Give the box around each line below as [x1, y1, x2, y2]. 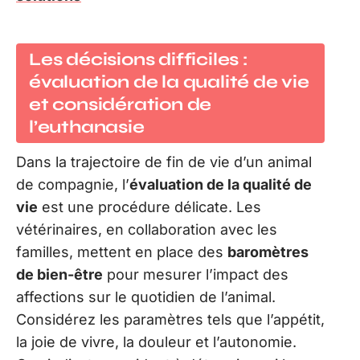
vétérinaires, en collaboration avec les [16, 220, 277, 238]
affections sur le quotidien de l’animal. [16, 288, 276, 305]
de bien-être [16, 265, 103, 283]
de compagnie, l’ [16, 175, 129, 193]
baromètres [227, 243, 309, 260]
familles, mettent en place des [16, 243, 227, 260]
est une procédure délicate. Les [38, 198, 261, 215]
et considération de [29, 93, 212, 115]
